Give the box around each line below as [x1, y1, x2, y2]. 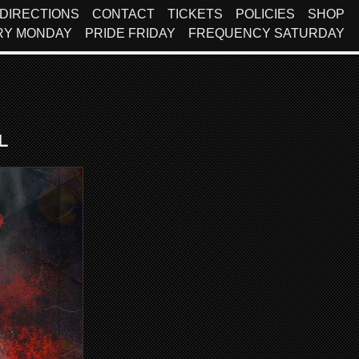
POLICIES [236, 7, 295, 21]
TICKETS [167, 7, 223, 21]
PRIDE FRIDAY [85, 26, 175, 40]
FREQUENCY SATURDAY [188, 26, 345, 40]
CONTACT [92, 7, 155, 21]
